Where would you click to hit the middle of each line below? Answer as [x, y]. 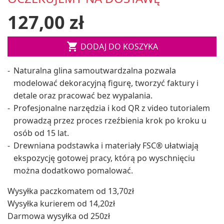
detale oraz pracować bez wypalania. [83, 95]
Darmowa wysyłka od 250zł [59, 216]
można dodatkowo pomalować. [73, 170]
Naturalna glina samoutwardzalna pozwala [95, 70]
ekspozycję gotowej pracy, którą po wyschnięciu [104, 158]
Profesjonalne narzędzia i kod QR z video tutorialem [112, 108]
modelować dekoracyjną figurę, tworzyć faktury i [106, 83]
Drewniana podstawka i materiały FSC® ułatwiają [106, 145]
